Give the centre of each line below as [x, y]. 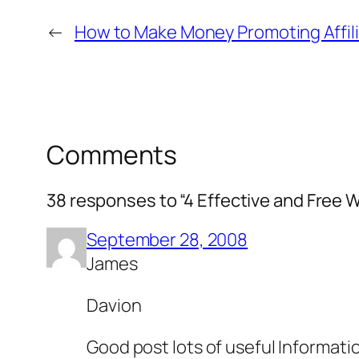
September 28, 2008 [167, 239]
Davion [114, 305]
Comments [112, 155]
